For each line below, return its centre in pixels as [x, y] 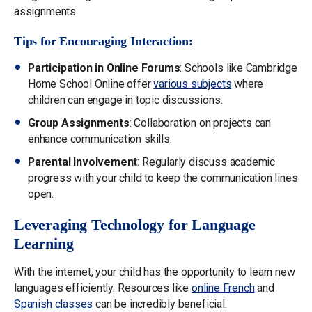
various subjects [193, 84]
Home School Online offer [91, 84]
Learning [44, 243]
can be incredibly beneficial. [160, 304]
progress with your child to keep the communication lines [163, 178]
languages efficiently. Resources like [103, 288]
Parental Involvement [83, 162]
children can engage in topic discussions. [125, 100]
